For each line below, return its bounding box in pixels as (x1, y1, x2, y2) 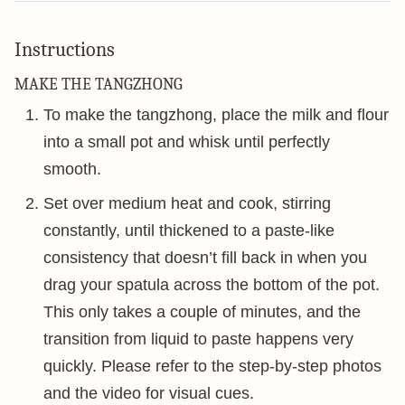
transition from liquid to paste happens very (43, 329, 353, 348)
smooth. (43, 159, 101, 178)
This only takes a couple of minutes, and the (43, 302, 361, 321)
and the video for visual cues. (43, 383, 254, 402)
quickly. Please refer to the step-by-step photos (43, 356, 381, 375)
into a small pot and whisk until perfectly (43, 132, 330, 151)
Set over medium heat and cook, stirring (43, 193, 331, 212)
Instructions (14, 38, 119, 62)
